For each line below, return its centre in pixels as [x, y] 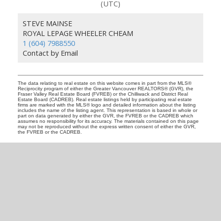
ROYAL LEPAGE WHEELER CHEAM [78, 33]
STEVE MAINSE [47, 23]
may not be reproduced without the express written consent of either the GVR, [107, 126]
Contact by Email [50, 53]
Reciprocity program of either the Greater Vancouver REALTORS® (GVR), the [105, 88]
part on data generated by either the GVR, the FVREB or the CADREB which [105, 115]
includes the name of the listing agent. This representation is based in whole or [107, 110]
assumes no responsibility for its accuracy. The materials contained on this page [108, 121]
